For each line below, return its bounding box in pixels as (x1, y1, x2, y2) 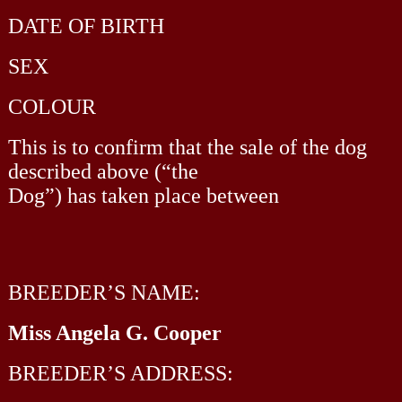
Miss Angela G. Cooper (7, 320, 222, 345)
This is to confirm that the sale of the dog (7, 135, 367, 159)
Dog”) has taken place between (7, 183, 279, 207)
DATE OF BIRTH (7, 13, 164, 38)
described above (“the (7, 159, 198, 183)
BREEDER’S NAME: (7, 280, 200, 304)
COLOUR (7, 94, 96, 118)
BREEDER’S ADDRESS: (7, 361, 233, 385)
